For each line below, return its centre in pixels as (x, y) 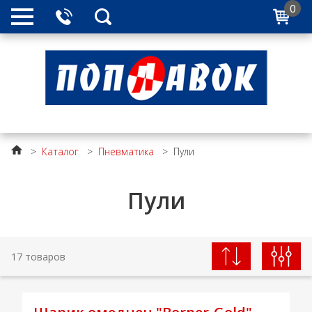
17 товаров (38, 256)
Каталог (60, 151)
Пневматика (126, 151)
